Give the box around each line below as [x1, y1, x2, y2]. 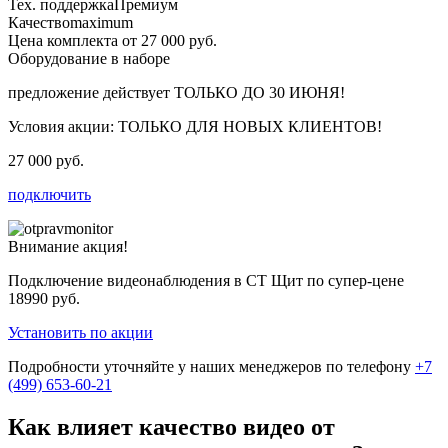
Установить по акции [8, 324, 153, 342]
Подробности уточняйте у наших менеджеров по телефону [8, 358, 415, 376]
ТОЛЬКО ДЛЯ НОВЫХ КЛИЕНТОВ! [118, 118, 382, 136]
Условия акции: [8, 118, 118, 136]
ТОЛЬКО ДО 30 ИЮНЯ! [174, 84, 345, 102]
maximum [70, 14, 133, 32]
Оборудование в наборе [8, 50, 170, 68]
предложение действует [8, 84, 174, 102]
